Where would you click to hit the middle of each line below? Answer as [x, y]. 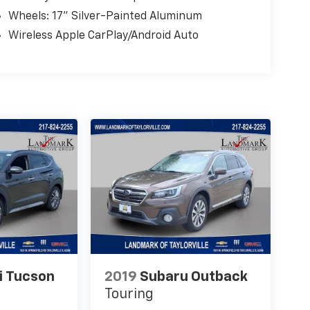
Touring [129, 294]
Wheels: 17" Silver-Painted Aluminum [105, 17]
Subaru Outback [193, 277]
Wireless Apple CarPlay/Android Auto [103, 36]
